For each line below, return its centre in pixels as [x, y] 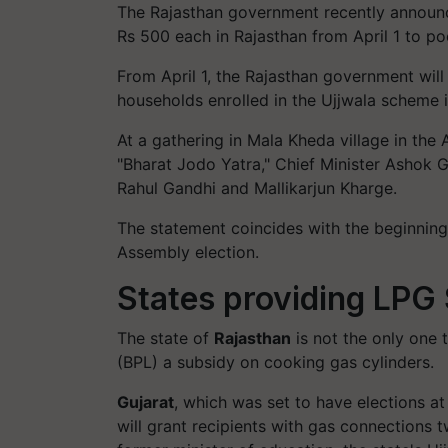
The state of [165, 338]
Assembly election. [188, 252]
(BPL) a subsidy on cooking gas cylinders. [275, 362]
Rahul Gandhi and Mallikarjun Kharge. [257, 188]
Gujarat [145, 402]
